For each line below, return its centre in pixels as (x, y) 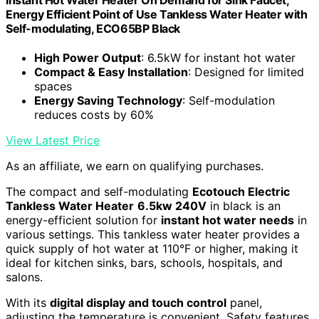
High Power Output (88, 57)
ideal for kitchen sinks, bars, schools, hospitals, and (144, 262)
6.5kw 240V (172, 205)
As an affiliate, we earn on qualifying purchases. (135, 166)
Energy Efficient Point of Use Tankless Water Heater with (157, 14)
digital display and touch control (138, 302)
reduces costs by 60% (94, 114)
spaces (53, 86)
